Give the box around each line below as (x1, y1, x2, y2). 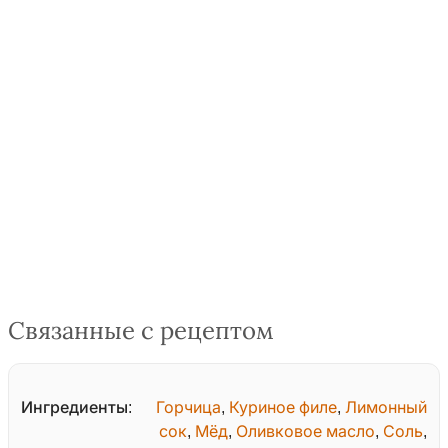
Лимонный (345, 399, 427, 417)
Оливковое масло (236, 423, 375, 441)
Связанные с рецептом (8, 318, 274, 345)
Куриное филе (229, 399, 337, 417)
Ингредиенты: (21, 399, 132, 417)
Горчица (156, 399, 221, 417)
